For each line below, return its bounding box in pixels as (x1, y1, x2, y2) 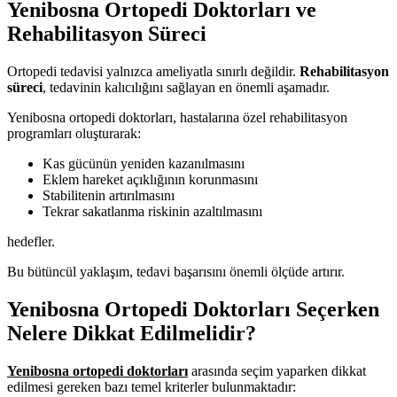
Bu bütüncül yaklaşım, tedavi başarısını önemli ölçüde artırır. (7, 264, 345, 280)
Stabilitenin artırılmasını (43, 188, 175, 204)
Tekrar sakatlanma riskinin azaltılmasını (43, 204, 262, 220)
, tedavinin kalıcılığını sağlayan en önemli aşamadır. (43, 80, 330, 96)
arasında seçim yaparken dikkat (188, 362, 366, 378)
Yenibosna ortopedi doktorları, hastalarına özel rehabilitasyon (7, 110, 347, 126)
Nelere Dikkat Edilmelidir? (7, 321, 256, 345)
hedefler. (7, 234, 55, 250)
